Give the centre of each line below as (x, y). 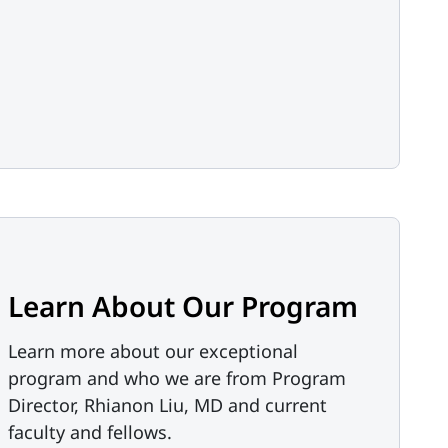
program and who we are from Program (177, 377)
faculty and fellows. (90, 431)
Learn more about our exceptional (153, 350)
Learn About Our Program (183, 305)
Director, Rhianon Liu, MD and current (167, 404)
